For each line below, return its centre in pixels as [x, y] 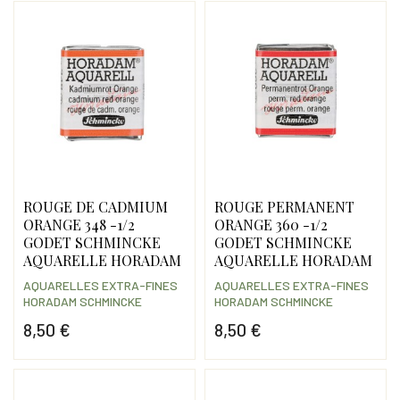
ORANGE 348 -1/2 [79, 225]
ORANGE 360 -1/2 [271, 225]
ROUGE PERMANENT [284, 207]
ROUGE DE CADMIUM [95, 207]
